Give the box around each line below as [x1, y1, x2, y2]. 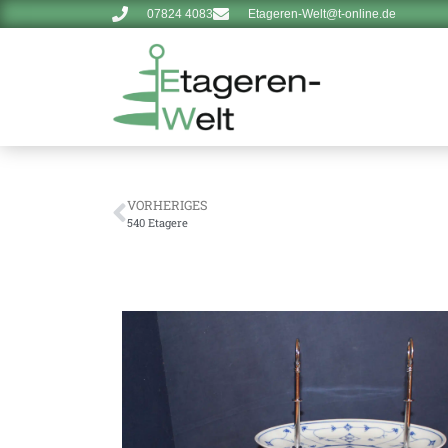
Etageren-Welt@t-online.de [248, 7, 396, 21]
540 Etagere [127, 215, 188, 231]
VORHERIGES [127, 197, 208, 214]
